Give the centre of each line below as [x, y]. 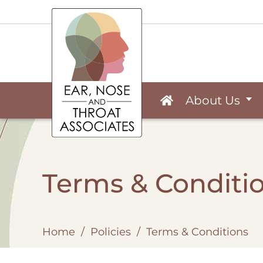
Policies [111, 232]
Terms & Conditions [197, 232]
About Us [213, 100]
